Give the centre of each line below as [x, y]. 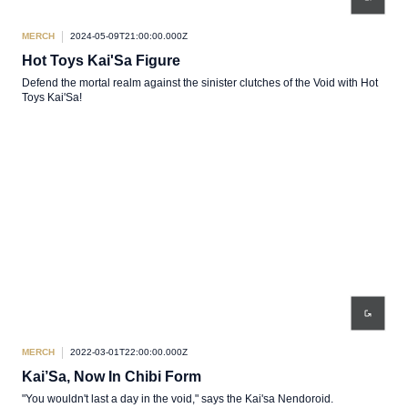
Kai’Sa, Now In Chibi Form [112, 377]
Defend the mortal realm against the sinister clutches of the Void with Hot [200, 83]
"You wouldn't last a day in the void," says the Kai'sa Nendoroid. [178, 399]
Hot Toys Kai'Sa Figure [101, 61]
